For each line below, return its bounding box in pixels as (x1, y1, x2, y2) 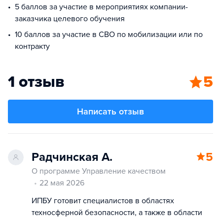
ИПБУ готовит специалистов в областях (32, 196, 174, 206)
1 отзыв (8, 73, 64, 91)
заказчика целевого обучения (15, 14, 125, 24)
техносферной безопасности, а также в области (32, 208, 202, 218)
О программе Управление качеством (32, 166, 166, 176)
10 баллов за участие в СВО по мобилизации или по (15, 30, 203, 39)
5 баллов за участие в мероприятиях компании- (15, 2, 188, 12)
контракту (15, 41, 50, 51)
